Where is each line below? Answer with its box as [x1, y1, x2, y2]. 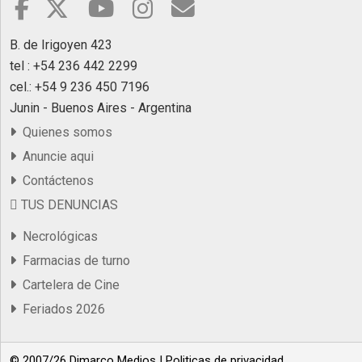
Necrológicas [16, 228, 98, 244]
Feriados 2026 [16, 301, 105, 317]
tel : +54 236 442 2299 [10, 57, 137, 74]
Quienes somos [16, 124, 112, 140]
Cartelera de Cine [16, 276, 120, 293]
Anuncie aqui [16, 148, 94, 164]
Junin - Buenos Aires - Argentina [10, 99, 192, 116]
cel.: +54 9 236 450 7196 [10, 78, 149, 95]
